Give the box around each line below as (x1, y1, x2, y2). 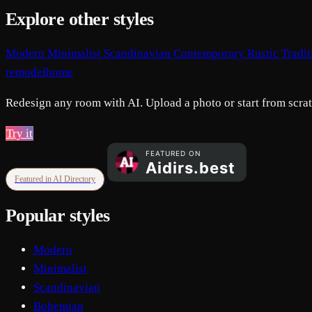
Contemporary (173, 47, 247, 61)
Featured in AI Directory (15, 174, 95, 185)
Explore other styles (6, 8, 154, 29)
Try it (6, 127, 33, 141)
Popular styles (6, 205, 110, 226)
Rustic (247, 47, 281, 61)
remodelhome (6, 65, 73, 79)
